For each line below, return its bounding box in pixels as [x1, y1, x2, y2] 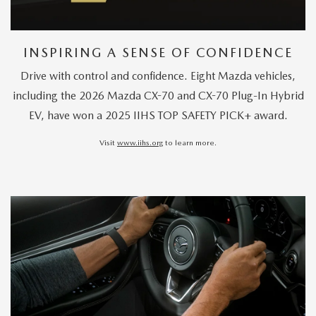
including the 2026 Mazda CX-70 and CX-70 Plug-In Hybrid [12, 89, 304, 103]
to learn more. [163, 138, 217, 148]
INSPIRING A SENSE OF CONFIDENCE [23, 45, 293, 61]
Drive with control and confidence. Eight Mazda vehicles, [20, 69, 296, 83]
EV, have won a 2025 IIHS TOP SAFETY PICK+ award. [28, 109, 288, 123]
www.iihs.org [117, 138, 163, 148]
